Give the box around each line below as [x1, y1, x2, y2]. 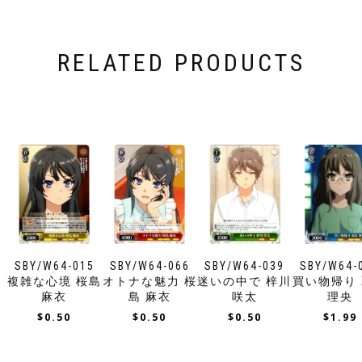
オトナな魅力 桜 [102, 274, 197, 288]
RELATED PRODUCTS [57, 48, 305, 78]
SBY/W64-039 [204, 259, 285, 272]
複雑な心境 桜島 [6, 274, 102, 288]
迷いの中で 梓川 [197, 274, 293, 288]
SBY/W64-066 [109, 259, 190, 272]
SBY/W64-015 [14, 259, 95, 272]
